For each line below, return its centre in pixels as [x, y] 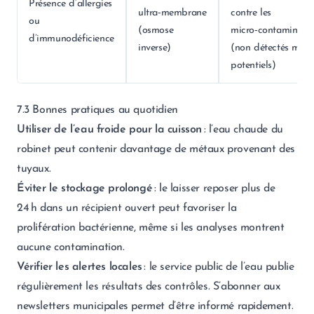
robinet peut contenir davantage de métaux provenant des [156, 149]
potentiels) [253, 66]
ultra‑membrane [172, 13]
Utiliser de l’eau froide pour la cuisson [109, 130]
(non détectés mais [271, 48]
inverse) [155, 48]
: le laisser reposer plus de [214, 189]
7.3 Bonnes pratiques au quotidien [97, 110]
